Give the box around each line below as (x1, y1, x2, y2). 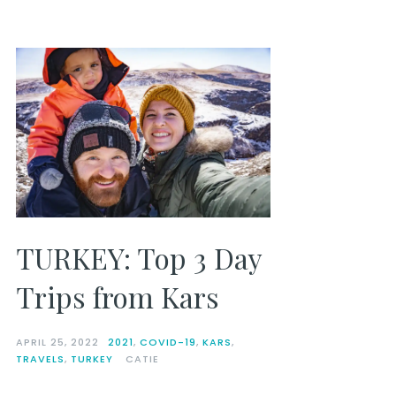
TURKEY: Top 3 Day (15, 238, 262, 277)
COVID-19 (139, 334, 196, 349)
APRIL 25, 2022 (15, 334, 99, 349)
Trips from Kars (15, 277, 219, 316)
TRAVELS (15, 351, 65, 366)
